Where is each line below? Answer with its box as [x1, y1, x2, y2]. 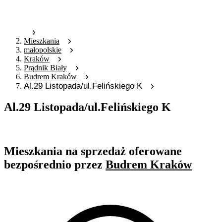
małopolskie [24, 46, 61, 55]
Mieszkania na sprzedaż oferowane [4, 145, 182, 158]
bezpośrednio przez [4, 158, 106, 171]
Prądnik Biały [24, 63, 67, 72]
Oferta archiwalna [4, 124, 60, 133]
